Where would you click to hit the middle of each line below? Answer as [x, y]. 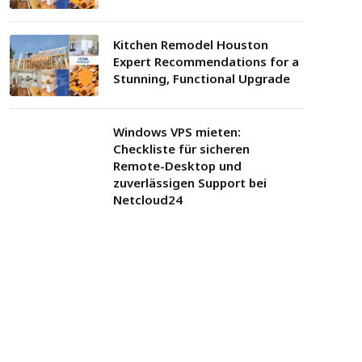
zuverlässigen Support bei [190, 183]
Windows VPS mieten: [177, 132]
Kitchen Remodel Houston [191, 44]
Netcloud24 [148, 200]
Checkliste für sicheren [181, 149]
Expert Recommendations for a [206, 61]
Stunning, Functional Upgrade [202, 78]
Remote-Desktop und [177, 166]
